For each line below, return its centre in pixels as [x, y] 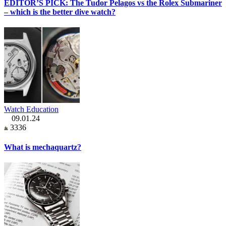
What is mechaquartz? [43, 147]
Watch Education [31, 109]
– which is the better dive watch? [60, 12]
